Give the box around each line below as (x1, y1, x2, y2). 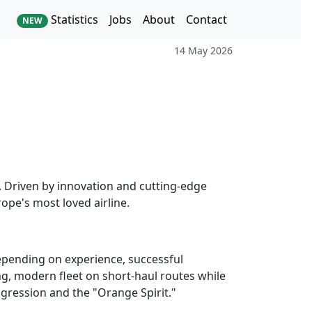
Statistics (48, 12, 98, 27)
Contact (186, 12, 227, 27)
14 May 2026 (174, 44, 233, 58)
